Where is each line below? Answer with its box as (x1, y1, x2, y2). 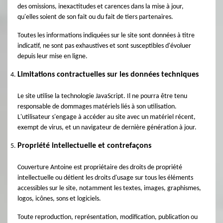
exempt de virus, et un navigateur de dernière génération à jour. (17, 124, 197, 131)
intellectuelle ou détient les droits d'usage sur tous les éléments (17, 174, 193, 182)
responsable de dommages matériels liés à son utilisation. (17, 103, 177, 111)
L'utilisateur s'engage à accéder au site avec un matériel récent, (17, 113, 196, 121)
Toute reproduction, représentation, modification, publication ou (17, 214, 198, 221)
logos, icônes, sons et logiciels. (17, 195, 101, 203)
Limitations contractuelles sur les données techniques (17, 71, 199, 79)
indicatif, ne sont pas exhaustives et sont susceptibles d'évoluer (17, 42, 191, 50)
